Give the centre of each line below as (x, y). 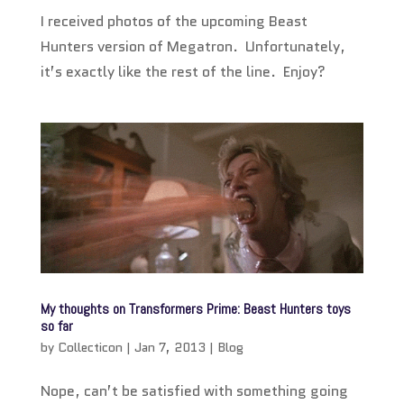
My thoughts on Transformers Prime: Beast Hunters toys (195, 309)
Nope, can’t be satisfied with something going (194, 391)
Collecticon (90, 348)
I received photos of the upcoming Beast (174, 21)
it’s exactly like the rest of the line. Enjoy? (183, 71)
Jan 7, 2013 (170, 348)
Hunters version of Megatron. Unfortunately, (193, 46)
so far (56, 326)
